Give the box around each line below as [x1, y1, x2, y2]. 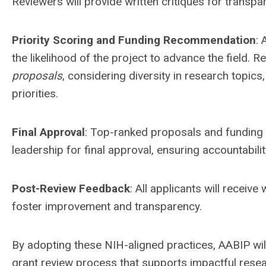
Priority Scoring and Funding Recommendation [12, 33, 256, 47]
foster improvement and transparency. [12, 199, 202, 213]
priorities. [12, 87, 58, 100]
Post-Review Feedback [12, 182, 130, 195]
